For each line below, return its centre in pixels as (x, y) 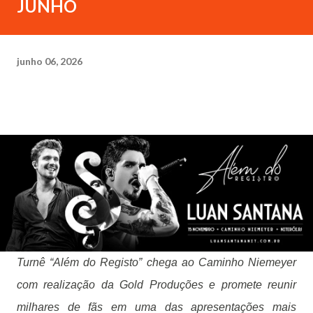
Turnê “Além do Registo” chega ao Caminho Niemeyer (156, 263)
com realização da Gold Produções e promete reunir (156, 285)
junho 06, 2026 (50, 61)
